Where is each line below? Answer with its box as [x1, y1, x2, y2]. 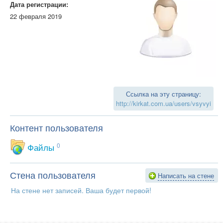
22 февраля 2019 [10, 11, 62, 21]
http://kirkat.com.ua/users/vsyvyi [116, 98, 211, 108]
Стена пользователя [10, 168, 96, 181]
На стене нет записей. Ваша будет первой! [11, 185, 151, 195]
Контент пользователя [10, 120, 103, 134]
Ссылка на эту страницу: [126, 89, 201, 99]
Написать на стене [158, 170, 214, 180]
